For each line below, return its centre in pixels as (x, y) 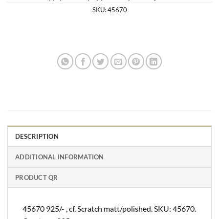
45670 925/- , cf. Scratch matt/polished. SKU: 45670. (109, 208)
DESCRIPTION (37, 136)
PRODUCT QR (37, 177)
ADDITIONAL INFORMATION (60, 157)
